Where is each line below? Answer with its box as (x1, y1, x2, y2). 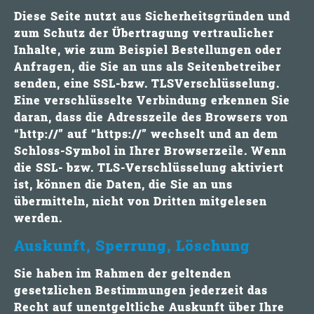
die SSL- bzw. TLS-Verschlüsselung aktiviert (14, 160, 284, 175)
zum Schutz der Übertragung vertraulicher (14, 25, 274, 41)
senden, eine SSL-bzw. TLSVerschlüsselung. (14, 76, 280, 91)
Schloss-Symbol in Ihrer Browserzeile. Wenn (14, 143, 287, 158)
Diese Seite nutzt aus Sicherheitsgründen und (14, 8, 290, 24)
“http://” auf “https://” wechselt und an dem (14, 126, 278, 142)
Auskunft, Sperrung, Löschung (14, 235, 250, 255)
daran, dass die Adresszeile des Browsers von (14, 109, 288, 125)
